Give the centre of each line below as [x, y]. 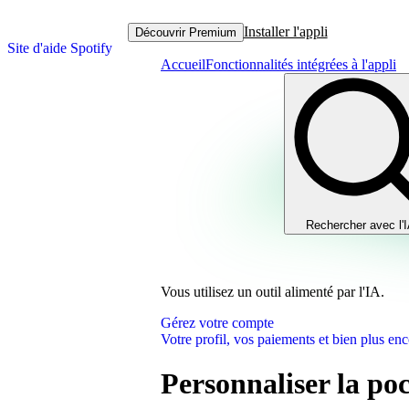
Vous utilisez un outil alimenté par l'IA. [273, 292]
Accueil [183, 64]
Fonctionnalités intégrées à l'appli [301, 64]
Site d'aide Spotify [60, 48]
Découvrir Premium [185, 32]
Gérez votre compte [217, 323]
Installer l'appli [285, 31]
